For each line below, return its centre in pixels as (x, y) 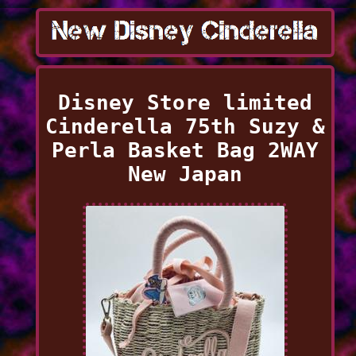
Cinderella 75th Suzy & (185, 126)
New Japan (185, 174)
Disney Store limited (185, 102)
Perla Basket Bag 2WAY (185, 150)
